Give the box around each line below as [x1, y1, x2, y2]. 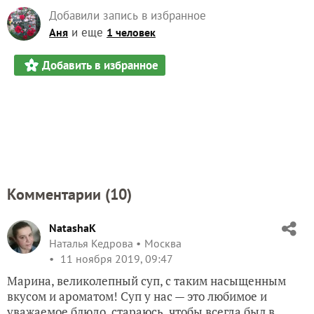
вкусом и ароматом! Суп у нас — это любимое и [7, 288, 267, 305]
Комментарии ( [7, 184, 110, 205]
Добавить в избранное [42, 57, 158, 74]
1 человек [107, 25, 156, 40]
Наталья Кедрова [49, 236, 133, 251]
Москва [144, 236, 182, 251]
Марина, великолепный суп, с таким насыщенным [7, 273, 286, 289]
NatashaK [49, 221, 96, 235]
